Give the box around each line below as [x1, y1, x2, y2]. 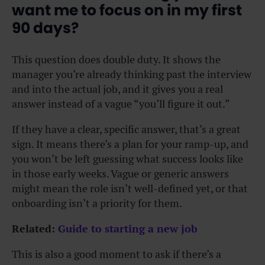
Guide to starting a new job [58, 221, 201, 235]
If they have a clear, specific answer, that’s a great [12, 122, 241, 136]
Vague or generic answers [109, 166, 229, 180]
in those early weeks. [12, 166, 109, 180]
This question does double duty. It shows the [12, 52, 221, 66]
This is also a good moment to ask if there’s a [12, 247, 221, 261]
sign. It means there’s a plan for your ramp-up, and [12, 137, 248, 151]
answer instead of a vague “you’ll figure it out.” [12, 96, 230, 111]
